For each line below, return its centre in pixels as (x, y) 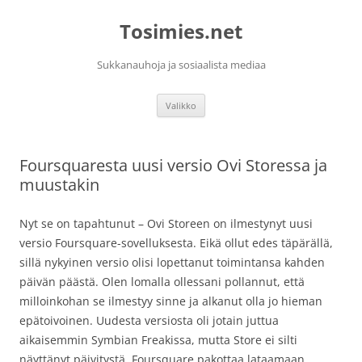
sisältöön (43, 16)
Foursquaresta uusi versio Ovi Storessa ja (173, 165)
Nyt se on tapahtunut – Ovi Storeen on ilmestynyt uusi (166, 223)
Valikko (181, 105)
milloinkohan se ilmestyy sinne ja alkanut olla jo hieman (171, 301)
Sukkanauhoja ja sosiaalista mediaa (181, 65)
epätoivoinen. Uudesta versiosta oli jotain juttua (149, 320)
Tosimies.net (181, 31)
